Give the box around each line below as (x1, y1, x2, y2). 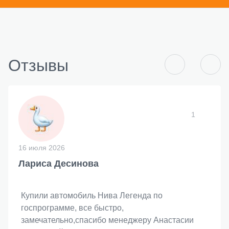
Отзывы (8, 56, 68, 75)
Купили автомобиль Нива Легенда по (21, 191, 163, 200)
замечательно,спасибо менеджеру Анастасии (21, 215, 194, 224)
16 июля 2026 (18, 143, 65, 152)
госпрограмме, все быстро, (21, 203, 124, 212)
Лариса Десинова (18, 158, 99, 169)
